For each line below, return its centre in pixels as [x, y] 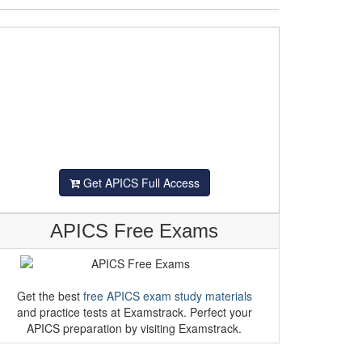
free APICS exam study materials [167, 296]
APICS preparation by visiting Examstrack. [134, 328]
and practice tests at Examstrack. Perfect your [134, 312]
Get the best [50, 296]
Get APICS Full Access [139, 183]
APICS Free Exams [134, 231]
